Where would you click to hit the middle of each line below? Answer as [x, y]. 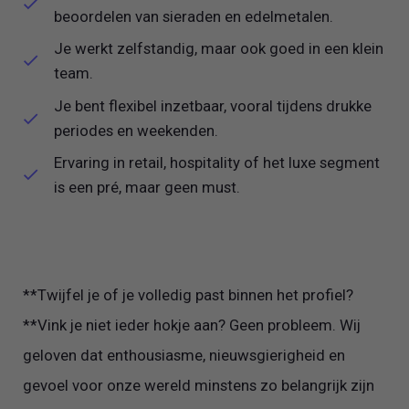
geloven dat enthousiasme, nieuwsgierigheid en [184, 355]
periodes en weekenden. [138, 130]
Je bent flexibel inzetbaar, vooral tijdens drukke [213, 105]
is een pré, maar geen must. [147, 188]
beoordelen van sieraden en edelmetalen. [196, 16]
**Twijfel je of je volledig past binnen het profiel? [190, 294]
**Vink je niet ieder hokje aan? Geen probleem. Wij [192, 325]
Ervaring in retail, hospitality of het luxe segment [217, 163]
